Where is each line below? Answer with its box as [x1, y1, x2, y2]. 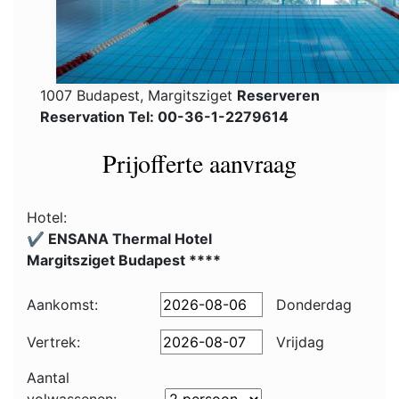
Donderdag [272, 296, 352, 313]
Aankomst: [27, 296, 98, 313]
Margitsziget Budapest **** [27, 251, 221, 269]
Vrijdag [272, 333, 324, 351]
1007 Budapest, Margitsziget [40, 86, 237, 104]
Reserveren [237, 86, 320, 104]
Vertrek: [27, 333, 80, 351]
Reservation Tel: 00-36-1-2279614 [40, 108, 289, 126]
